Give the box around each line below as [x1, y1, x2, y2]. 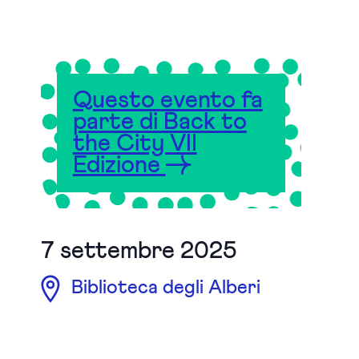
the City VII [72, 131, 197, 155]
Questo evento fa [72, 88, 263, 112]
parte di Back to [72, 110, 247, 134]
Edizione [72, 153, 166, 177]
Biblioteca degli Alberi [66, 278, 260, 298]
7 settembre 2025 [40, 239, 237, 263]
